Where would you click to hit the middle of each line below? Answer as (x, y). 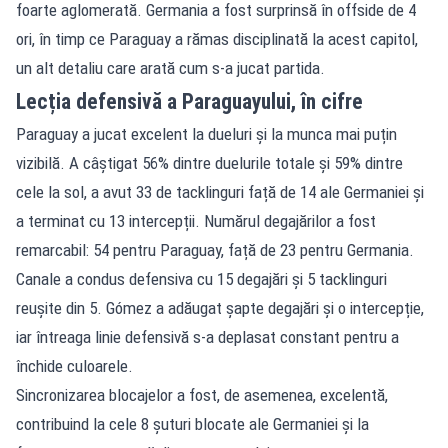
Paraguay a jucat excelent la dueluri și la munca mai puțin (206, 133)
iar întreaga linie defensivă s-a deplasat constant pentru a (207, 336)
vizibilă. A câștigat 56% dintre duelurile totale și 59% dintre (209, 162)
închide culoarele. (74, 365)
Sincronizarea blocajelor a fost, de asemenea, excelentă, (202, 394)
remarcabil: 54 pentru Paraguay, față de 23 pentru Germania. (215, 249)
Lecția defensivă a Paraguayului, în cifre (189, 101)
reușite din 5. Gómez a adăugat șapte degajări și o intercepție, (220, 307)
